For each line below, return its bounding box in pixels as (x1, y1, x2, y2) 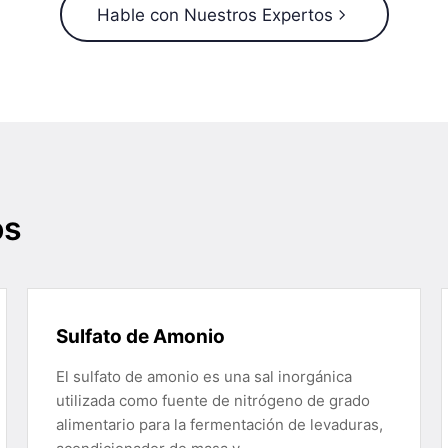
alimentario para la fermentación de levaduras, (55, 415, 383, 434)
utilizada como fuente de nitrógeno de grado (55, 391, 370, 410)
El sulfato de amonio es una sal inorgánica (55, 367, 352, 386)
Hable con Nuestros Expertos (97, 4, 333, 25)
